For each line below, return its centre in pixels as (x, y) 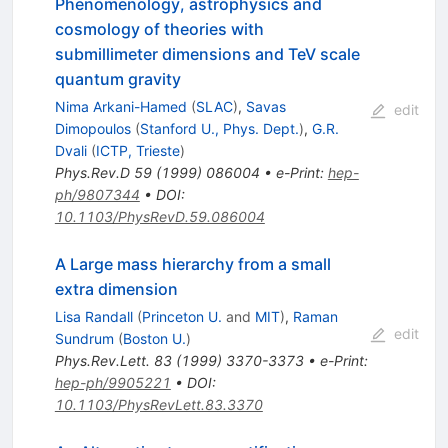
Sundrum (84, 339)
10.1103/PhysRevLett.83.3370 (158, 405)
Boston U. (154, 339)
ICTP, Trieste (137, 151)
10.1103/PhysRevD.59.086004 (159, 217)
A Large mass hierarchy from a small (192, 264)
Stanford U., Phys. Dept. (219, 129)
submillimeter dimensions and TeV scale (207, 54)
